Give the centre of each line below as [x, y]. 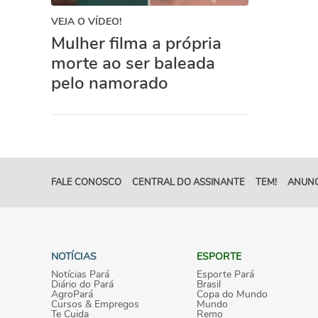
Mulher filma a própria [136, 43]
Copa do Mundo [232, 294]
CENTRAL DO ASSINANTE [188, 182]
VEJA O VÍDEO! [86, 22]
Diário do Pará [82, 284]
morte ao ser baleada [133, 63]
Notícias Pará [80, 274]
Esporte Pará [225, 274]
